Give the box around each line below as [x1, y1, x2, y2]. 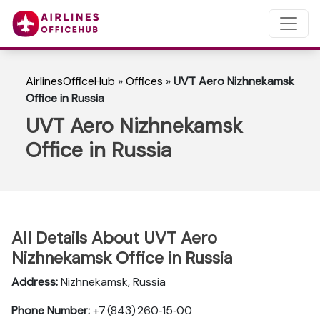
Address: [11, 274, 58, 289]
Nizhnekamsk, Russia [58, 274, 166, 289]
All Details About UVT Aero [11, 227, 217, 249]
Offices [126, 74, 163, 89]
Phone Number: [11, 303, 90, 318]
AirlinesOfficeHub [26, 74, 115, 89]
